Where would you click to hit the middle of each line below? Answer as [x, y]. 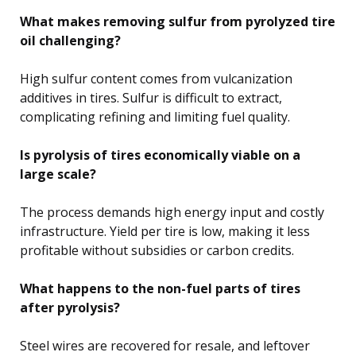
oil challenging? [70, 41]
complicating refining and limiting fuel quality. [155, 117]
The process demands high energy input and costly [172, 213]
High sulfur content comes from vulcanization [156, 79]
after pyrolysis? [70, 308]
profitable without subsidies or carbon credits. [157, 251]
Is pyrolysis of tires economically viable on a [160, 155]
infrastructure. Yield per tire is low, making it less [165, 232]
